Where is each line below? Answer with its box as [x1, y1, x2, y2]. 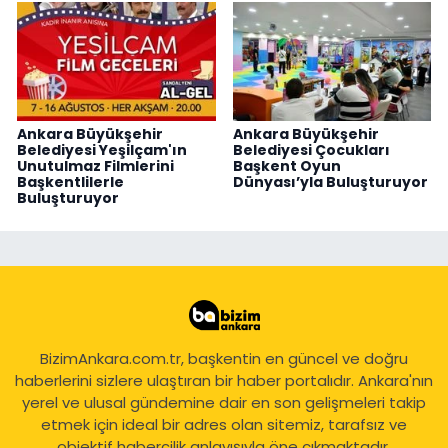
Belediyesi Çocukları [232, 139, 390, 160]
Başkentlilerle [17, 171, 124, 192]
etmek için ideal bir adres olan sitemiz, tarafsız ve [41, 413, 407, 435]
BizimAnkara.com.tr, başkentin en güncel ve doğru [40, 347, 408, 369]
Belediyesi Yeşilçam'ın [17, 139, 187, 160]
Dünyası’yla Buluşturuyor [232, 171, 428, 192]
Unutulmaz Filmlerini [17, 155, 174, 176]
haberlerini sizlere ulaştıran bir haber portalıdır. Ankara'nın [15, 369, 433, 391]
